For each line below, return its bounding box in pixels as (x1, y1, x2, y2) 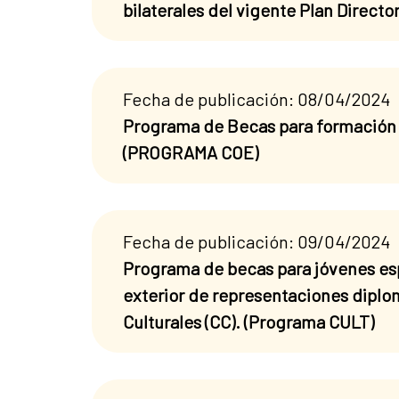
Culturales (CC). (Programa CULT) (123, 310, 374, 332)
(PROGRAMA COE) (123, 141, 258, 163)
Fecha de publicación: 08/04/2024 (123, 87, 390, 110)
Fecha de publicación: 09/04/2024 (123, 230, 390, 252)
